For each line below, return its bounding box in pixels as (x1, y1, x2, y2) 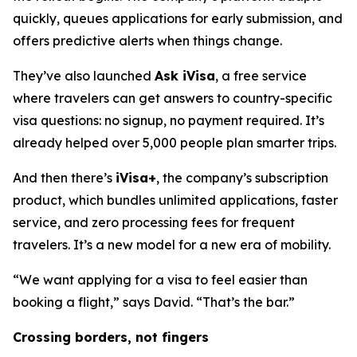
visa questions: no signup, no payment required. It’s (13, 112, 324, 129)
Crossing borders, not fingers (13, 329, 209, 346)
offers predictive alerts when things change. (13, 33, 282, 49)
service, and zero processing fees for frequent (13, 214, 295, 231)
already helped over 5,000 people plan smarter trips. (13, 135, 336, 151)
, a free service (215, 68, 307, 84)
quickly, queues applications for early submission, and (13, 10, 343, 27)
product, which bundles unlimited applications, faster (13, 192, 338, 209)
